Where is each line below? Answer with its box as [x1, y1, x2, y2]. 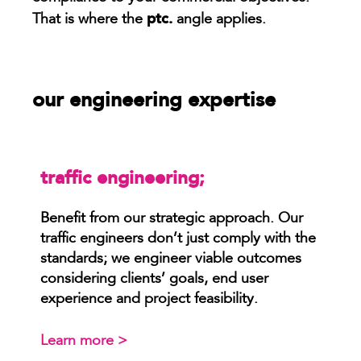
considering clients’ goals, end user [40, 272, 268, 287]
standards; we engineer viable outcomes [40, 251, 301, 267]
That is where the [32, 12, 147, 27]
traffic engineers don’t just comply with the [40, 231, 316, 247]
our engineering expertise [32, 86, 276, 111]
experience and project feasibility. [40, 292, 258, 307]
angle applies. [172, 12, 266, 27]
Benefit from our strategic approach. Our [40, 211, 303, 226]
